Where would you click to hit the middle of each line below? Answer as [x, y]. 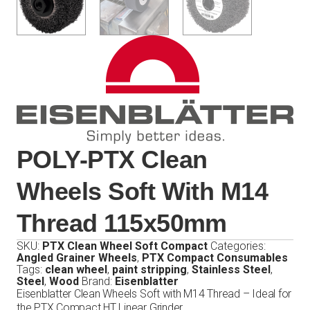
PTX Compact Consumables [215, 258]
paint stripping [149, 270]
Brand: [98, 281]
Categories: [238, 246]
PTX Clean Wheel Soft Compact [125, 246]
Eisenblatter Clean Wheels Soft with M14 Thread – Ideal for [154, 294]
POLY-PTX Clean [112, 159]
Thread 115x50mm [122, 223]
